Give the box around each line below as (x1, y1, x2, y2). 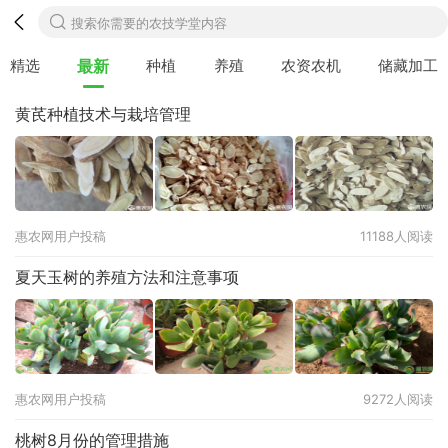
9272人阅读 (363, 391, 433, 407)
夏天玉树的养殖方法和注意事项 (15, 267, 239, 287)
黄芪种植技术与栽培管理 (15, 104, 191, 124)
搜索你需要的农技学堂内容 (71, 15, 227, 31)
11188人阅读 (360, 228, 433, 244)
